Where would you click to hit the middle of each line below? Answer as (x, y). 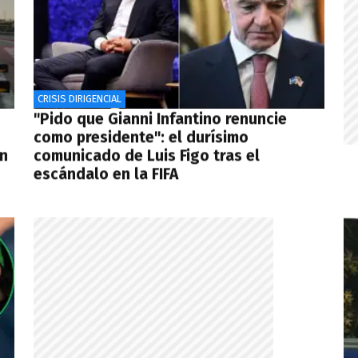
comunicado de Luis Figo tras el (147, 156)
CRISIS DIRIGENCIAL (80, 98)
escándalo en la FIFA (106, 174)
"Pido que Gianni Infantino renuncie (160, 119)
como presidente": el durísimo (141, 137)
